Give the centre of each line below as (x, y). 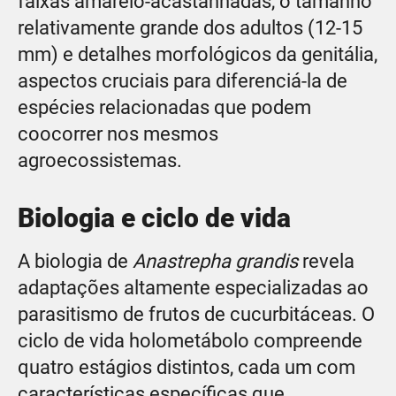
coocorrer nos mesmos (118, 133)
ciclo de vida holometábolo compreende (190, 340)
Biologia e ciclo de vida (154, 217)
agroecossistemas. (100, 160)
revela (326, 261)
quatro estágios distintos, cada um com (187, 367)
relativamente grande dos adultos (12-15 (190, 27)
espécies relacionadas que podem (164, 107)
